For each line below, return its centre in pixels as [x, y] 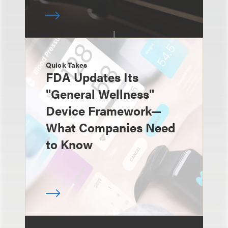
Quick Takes [67, 64]
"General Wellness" [100, 93]
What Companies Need [110, 127]
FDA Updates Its [92, 77]
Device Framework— [104, 110]
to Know [69, 144]
